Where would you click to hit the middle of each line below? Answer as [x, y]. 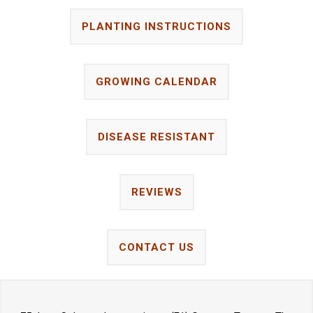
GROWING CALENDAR [156, 82]
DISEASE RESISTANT [156, 137]
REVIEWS [156, 192]
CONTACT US [156, 248]
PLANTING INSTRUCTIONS [156, 27]
